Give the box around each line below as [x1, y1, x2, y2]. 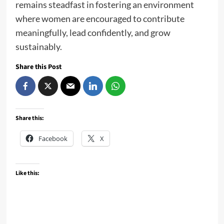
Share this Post [15, 62, 61, 72]
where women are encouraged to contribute [15, 13, 184, 24]
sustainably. [15, 41, 62, 52]
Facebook [38, 134, 67, 143]
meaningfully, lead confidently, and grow [15, 27, 170, 38]
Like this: [15, 169, 39, 178]
